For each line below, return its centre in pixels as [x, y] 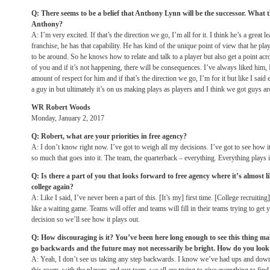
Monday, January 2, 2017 [68, 118]
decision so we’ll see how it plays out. [86, 219]
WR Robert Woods [61, 107]
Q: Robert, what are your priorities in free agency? [109, 136]
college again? [52, 187]
